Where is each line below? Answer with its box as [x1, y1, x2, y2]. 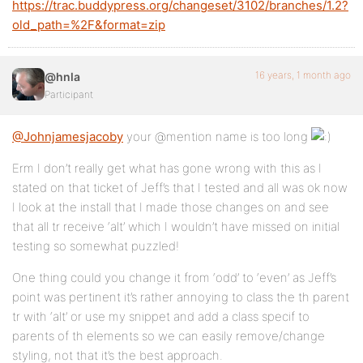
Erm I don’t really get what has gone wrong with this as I [12, 160, 322, 177]
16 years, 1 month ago [255, 69, 351, 82]
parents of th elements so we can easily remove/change [12, 328, 325, 344]
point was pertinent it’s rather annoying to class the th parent [12, 289, 349, 305]
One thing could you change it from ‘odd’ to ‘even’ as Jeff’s [12, 270, 336, 286]
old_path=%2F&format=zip [12, 17, 165, 33]
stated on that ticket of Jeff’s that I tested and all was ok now [12, 180, 348, 196]
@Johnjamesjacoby [12, 129, 123, 145]
